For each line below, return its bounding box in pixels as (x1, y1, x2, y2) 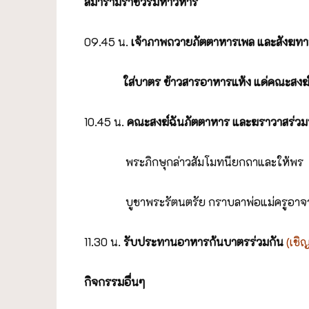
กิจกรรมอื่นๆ (84, 274, 145, 289)
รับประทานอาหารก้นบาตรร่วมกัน (123, 234, 286, 249)
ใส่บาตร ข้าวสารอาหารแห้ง (84, 74, 251, 89)
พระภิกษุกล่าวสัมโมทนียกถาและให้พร (84, 154, 303, 169)
